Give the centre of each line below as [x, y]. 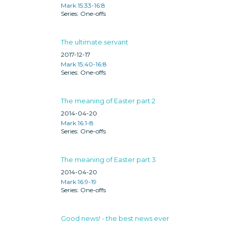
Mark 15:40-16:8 [84, 64]
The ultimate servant [95, 42]
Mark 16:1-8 [77, 123]
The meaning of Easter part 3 [108, 159]
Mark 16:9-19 [79, 181]
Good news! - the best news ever [115, 218]
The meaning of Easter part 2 [108, 100]
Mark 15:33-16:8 [83, 5]
